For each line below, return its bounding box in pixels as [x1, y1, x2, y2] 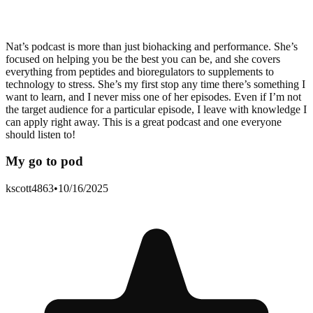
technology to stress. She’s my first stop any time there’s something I [6, 78, 305, 90]
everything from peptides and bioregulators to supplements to [6, 65, 274, 78]
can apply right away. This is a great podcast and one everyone [6, 115, 282, 128]
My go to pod [6, 154, 83, 169]
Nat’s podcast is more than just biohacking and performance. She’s [6, 40, 298, 52]
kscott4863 [6, 182, 54, 195]
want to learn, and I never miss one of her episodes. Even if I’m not [6, 90, 301, 103]
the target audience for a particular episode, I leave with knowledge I [6, 103, 307, 115]
